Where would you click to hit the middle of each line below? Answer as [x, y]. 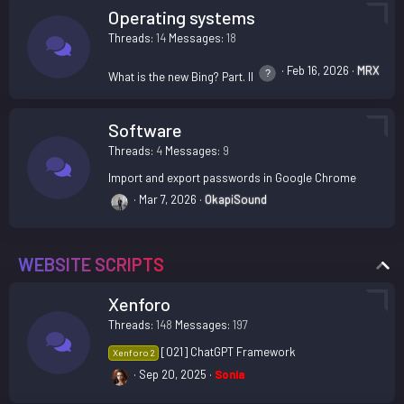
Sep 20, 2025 [173, 374]
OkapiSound [236, 199]
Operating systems [182, 17]
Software [145, 129]
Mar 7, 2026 [168, 199]
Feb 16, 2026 [318, 70]
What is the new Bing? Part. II [181, 76]
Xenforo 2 [133, 352]
